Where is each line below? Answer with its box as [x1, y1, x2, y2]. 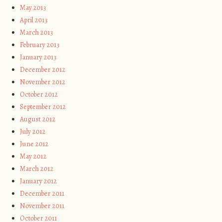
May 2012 [20, 152, 47, 162]
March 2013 [20, 28, 54, 38]
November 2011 [20, 201, 65, 211]
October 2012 [20, 90, 58, 100]
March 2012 [20, 164, 54, 174]
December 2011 [20, 189, 65, 199]
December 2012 [20, 65, 66, 75]
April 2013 [20, 15, 48, 25]
